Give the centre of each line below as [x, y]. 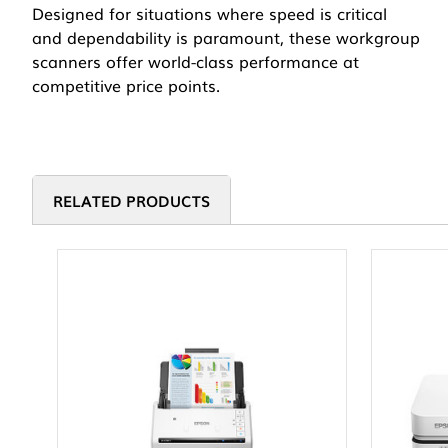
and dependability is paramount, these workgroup [226, 37]
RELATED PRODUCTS [131, 200]
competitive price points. [126, 85]
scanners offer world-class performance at [195, 61]
